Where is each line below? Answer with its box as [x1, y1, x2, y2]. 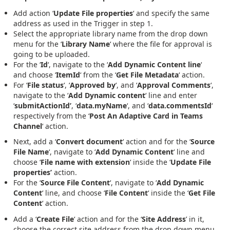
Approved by [70, 80, 116, 90]
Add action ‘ [13, 8, 53, 18]
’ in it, [186, 214, 204, 224]
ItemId [56, 69, 80, 80]
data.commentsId [148, 100, 212, 110]
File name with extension [41, 157, 130, 167]
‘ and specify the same [133, 8, 209, 18]
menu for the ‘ [13, 39, 62, 49]
